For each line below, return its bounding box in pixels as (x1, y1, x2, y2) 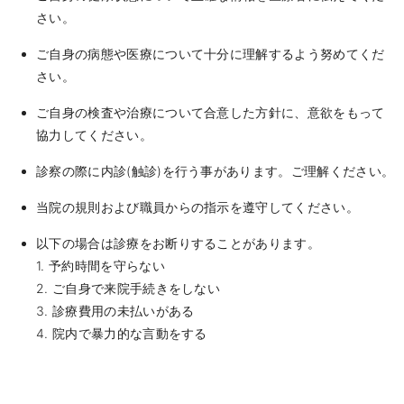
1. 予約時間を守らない (36, 258, 165, 273)
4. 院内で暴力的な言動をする (36, 326, 207, 341)
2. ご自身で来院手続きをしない (36, 280, 221, 296)
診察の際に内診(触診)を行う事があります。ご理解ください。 (36, 163, 395, 179)
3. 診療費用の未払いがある (36, 303, 195, 318)
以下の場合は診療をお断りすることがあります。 (36, 235, 321, 251)
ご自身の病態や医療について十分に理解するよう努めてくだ (36, 46, 385, 61)
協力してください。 (36, 127, 152, 142)
